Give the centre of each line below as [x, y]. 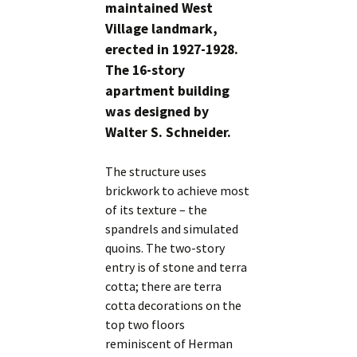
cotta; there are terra [164, 286]
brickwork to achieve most [178, 191]
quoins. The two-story [165, 248]
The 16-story [145, 71]
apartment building [168, 91]
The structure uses [156, 172]
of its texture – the [157, 210]
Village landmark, [162, 29]
